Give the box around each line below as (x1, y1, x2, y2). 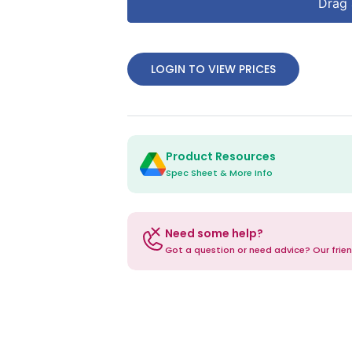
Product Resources (165, 148, 276, 164)
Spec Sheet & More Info (165, 167, 273, 179)
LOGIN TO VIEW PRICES (150, 61, 276, 77)
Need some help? (164, 225, 263, 241)
